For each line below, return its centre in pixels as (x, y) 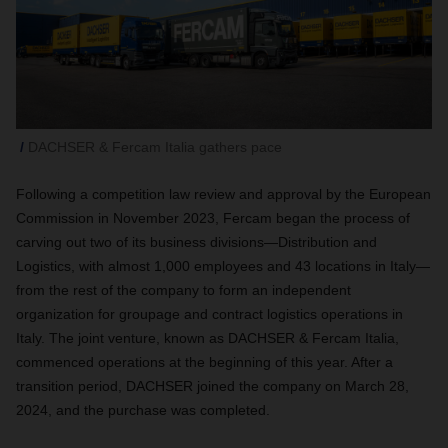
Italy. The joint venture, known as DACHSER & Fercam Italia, (207, 338)
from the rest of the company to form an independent (183, 290)
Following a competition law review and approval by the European (223, 194)
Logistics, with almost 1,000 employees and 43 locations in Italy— (223, 266)
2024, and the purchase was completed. (145, 410)
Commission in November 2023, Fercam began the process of (213, 218)
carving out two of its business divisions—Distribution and (196, 242)
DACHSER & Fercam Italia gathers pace (155, 147)
